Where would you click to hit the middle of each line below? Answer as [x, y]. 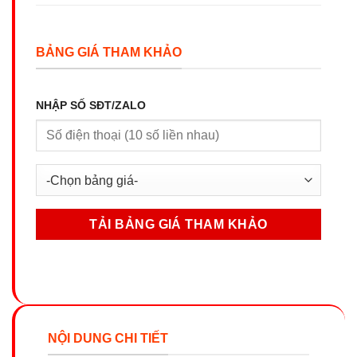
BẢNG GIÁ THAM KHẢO [109, 52]
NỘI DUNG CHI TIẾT [108, 338]
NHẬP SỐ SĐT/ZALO [91, 106]
